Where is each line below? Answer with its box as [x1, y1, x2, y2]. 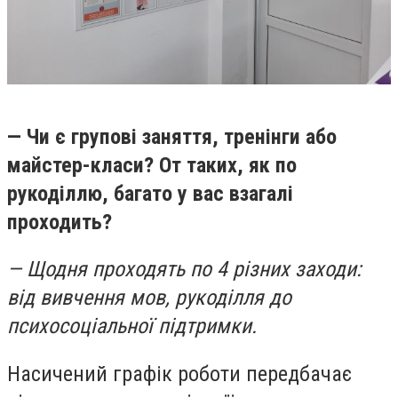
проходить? [7, 209, 112, 235]
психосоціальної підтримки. [7, 314, 257, 339]
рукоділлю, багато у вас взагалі [7, 180, 293, 206]
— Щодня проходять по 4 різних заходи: [7, 257, 362, 283]
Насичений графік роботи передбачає [7, 361, 352, 386]
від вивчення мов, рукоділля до [7, 285, 291, 311]
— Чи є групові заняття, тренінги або [7, 123, 337, 149]
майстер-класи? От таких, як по [7, 152, 297, 178]
